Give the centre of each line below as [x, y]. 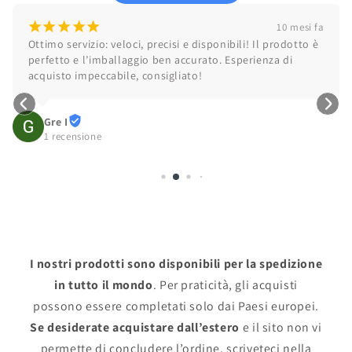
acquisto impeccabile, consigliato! [115, 75]
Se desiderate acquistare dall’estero [135, 327]
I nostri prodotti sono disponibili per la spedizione [176, 263]
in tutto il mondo [104, 284]
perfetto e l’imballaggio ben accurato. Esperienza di [160, 59]
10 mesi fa [301, 27]
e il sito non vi [280, 327]
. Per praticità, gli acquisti [225, 284]
